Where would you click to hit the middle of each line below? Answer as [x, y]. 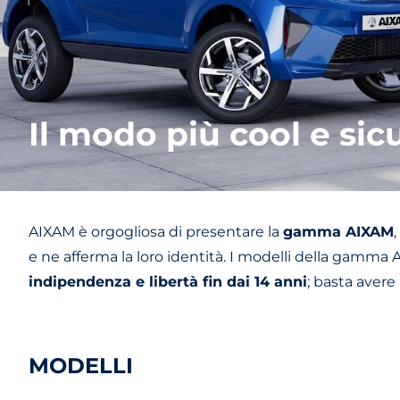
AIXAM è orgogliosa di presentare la [156, 232]
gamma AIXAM [338, 232]
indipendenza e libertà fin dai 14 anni [168, 282]
